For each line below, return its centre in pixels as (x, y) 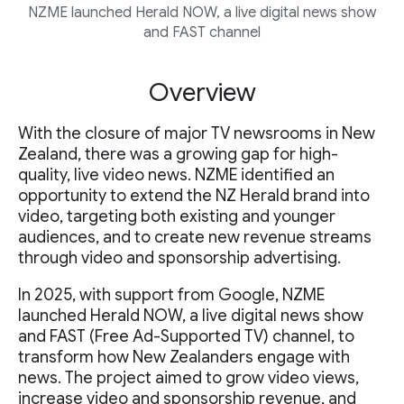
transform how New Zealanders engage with (184, 357)
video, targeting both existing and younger (177, 216)
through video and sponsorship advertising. (179, 258)
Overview (202, 92)
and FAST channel (202, 32)
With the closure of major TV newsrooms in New (197, 133)
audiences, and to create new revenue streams (195, 237)
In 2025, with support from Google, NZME (171, 295)
